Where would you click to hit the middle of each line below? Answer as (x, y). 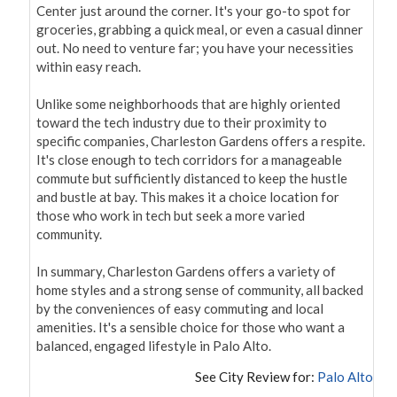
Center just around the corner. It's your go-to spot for (194, 11)
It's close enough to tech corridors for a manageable (189, 160)
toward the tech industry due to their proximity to (182, 123)
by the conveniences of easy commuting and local (180, 309)
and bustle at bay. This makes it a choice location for (188, 197)
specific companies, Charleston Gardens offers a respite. (201, 141)
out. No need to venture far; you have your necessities (195, 48)
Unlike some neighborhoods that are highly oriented (188, 104)
